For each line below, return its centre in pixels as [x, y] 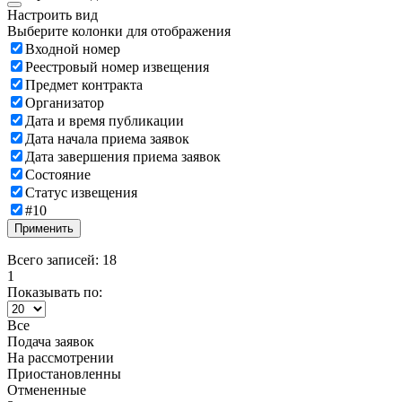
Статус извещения [81, 192]
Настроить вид [52, 14]
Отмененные [47, 389]
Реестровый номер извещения [117, 66]
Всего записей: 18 [62, 259]
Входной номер [73, 48]
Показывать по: [55, 292]
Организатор [65, 102]
